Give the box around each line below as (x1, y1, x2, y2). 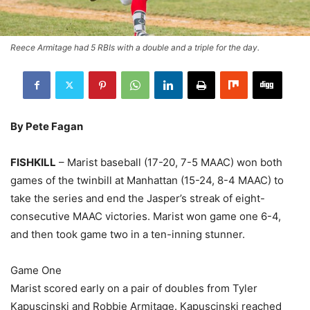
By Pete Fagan (10, 119, 83, 133)
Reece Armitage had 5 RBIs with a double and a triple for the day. (10, 42, 259, 53)
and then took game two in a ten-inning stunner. (10, 227, 245, 241)
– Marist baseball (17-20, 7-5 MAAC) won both (56, 155, 282, 169)
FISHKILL (10, 155, 56, 169)
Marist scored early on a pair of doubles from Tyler (10, 281, 257, 295)
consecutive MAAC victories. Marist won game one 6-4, (10, 209, 281, 223)
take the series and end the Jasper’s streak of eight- (10, 191, 265, 205)
